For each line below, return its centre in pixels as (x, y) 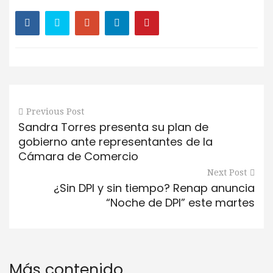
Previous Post (55, 112)
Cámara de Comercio (78, 157)
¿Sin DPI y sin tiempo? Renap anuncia (154, 188)
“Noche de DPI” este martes (180, 203)
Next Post (227, 173)
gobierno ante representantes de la (115, 142)
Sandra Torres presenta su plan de (113, 127)
